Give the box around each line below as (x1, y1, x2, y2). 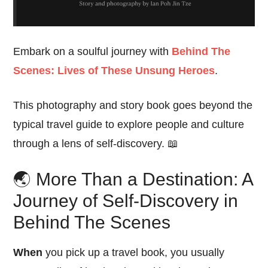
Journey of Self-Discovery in (13, 191, 239, 211)
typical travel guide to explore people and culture (13, 118, 245, 131)
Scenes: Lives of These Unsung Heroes (13, 65, 215, 77)
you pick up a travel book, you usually (42, 246, 225, 259)
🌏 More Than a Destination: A (13, 169, 253, 190)
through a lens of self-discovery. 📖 (13, 138, 179, 150)
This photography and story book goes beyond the (13, 99, 253, 112)
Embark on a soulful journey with (13, 45, 172, 58)
